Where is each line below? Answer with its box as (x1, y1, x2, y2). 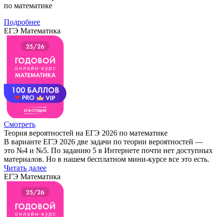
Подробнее (4, 17, 40, 26)
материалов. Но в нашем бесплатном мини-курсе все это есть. (4, 155, 209, 163)
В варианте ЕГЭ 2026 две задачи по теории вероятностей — (4, 137, 203, 146)
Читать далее (4, 163, 46, 172)
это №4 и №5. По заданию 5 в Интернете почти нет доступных (4, 146, 213, 155)
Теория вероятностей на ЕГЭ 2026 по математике (4, 128, 168, 137)
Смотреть (4, 120, 35, 128)
